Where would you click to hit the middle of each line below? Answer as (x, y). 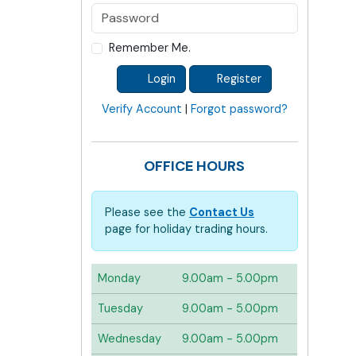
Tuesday (120, 308)
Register (238, 79)
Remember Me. (149, 48)
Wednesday (130, 339)
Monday (119, 278)
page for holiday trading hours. (186, 229)
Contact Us (222, 212)
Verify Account (141, 109)
